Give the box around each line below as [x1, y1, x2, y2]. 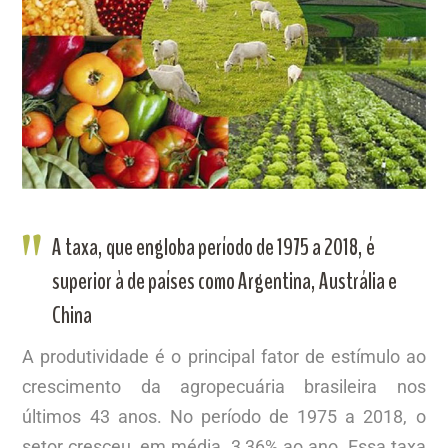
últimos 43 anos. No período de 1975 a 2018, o [22, 405, 426, 427]
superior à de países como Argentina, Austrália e [52, 264, 398, 297]
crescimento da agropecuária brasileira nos [22, 375, 426, 397]
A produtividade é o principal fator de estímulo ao [22, 345, 426, 367]
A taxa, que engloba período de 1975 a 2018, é [52, 230, 376, 263]
